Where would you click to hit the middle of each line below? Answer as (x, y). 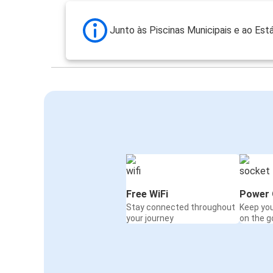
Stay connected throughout (181, 207)
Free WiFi (147, 194)
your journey (150, 218)
